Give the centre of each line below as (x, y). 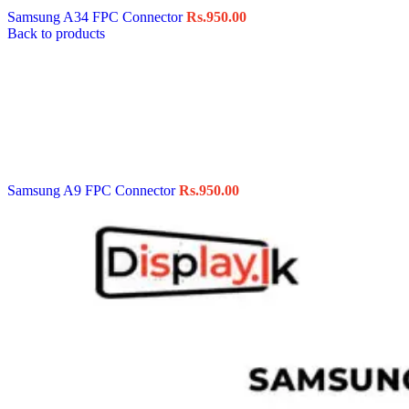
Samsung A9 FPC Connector (93, 190)
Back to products (56, 33)
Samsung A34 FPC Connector (97, 16)
